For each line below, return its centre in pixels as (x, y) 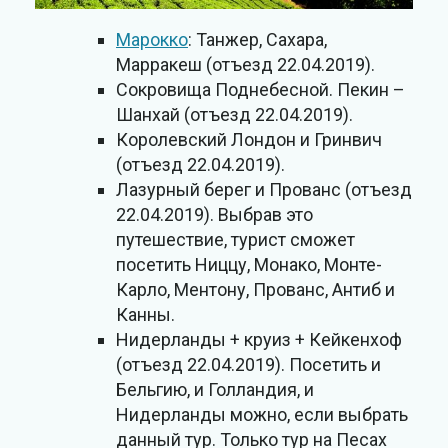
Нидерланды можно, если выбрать (262, 415)
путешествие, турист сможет (235, 240)
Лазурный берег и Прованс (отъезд (264, 190)
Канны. (145, 315)
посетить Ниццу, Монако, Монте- (249, 265)
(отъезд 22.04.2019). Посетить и (248, 365)
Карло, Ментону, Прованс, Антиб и (255, 290)
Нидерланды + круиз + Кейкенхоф (259, 340)
